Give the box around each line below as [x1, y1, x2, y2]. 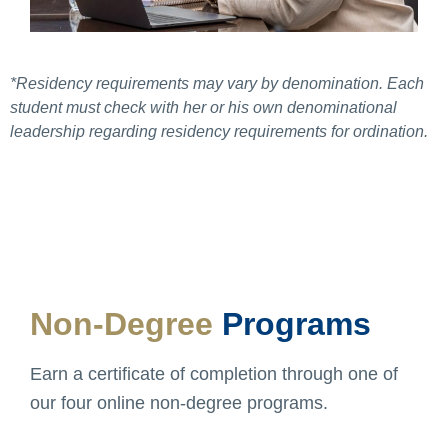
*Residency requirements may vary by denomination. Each [10, 75, 424, 93]
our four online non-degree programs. [30, 393, 328, 414]
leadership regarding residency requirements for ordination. [10, 123, 428, 141]
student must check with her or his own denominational [10, 99, 397, 117]
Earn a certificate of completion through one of [30, 364, 398, 385]
